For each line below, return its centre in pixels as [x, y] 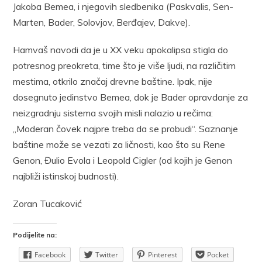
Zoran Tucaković [48, 203]
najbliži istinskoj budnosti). [66, 176]
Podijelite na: [35, 235]
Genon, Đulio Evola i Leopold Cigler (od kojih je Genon [123, 160]
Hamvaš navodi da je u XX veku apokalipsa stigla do [121, 49]
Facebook [50, 254]
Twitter [107, 254]
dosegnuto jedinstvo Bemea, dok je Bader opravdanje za [131, 97]
